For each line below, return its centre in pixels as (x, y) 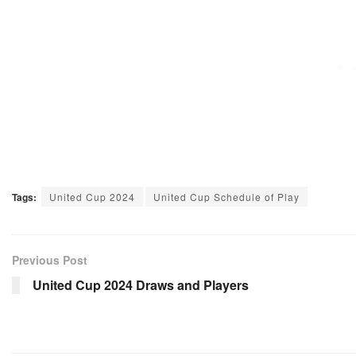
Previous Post (50, 260)
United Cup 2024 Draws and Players (141, 285)
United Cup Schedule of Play (226, 197)
